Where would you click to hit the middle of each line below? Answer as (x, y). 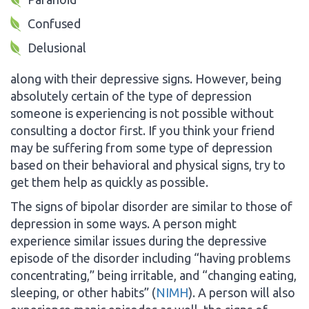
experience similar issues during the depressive (139, 240)
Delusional (57, 47)
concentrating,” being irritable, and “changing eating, (153, 275)
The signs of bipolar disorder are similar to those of (151, 206)
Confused (54, 23)
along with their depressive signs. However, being (146, 78)
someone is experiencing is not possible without (142, 113)
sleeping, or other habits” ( (83, 292)
